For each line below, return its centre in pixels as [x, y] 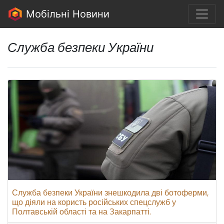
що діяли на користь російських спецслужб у [94, 202]
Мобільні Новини [66, 14]
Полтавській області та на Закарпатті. [81, 211]
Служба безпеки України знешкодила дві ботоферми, [110, 192]
